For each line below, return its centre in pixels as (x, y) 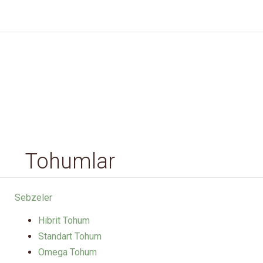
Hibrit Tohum (64, 220)
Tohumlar (70, 162)
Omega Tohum (68, 252)
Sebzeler (33, 198)
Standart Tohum (70, 236)
